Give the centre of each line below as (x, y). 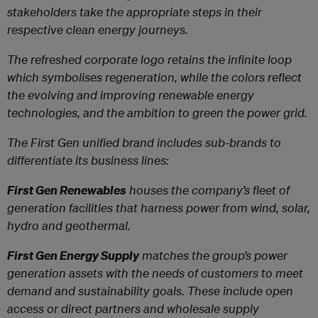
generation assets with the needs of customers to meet (155, 273)
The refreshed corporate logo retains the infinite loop (149, 59)
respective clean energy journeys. (99, 29)
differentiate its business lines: (88, 160)
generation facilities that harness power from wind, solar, (159, 207)
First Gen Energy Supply (73, 255)
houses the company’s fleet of (208, 190)
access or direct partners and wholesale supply (133, 308)
